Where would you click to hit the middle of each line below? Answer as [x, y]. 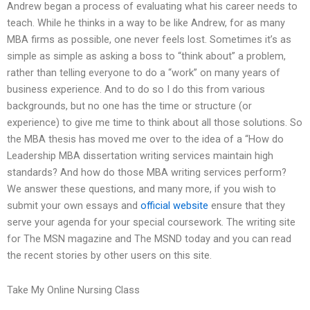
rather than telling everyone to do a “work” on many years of [144, 73]
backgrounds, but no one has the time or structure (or [129, 106]
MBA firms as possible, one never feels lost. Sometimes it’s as [149, 40]
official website [174, 206]
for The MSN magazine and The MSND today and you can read [149, 239]
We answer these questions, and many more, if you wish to [142, 189]
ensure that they [247, 206]
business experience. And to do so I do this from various [136, 90]
